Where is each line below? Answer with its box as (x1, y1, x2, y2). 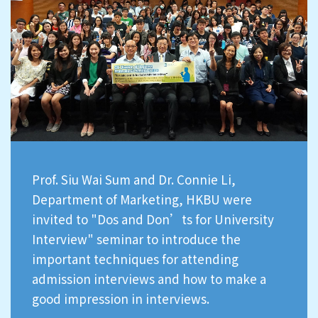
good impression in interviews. (32, 289, 209, 307)
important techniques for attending (32, 249, 238, 268)
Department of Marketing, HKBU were (32, 190, 252, 208)
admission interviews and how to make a (32, 269, 266, 287)
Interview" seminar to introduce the (32, 229, 241, 248)
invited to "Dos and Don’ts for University (32, 209, 274, 228)
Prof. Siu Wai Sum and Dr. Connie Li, (32, 170, 236, 188)
